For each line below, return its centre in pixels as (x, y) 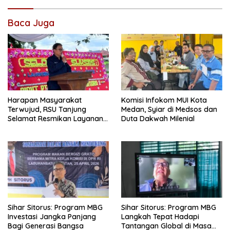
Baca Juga (31, 23)
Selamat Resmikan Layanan (55, 118)
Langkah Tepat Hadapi (160, 217)
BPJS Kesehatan (35, 128)
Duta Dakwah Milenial (158, 118)
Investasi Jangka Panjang (52, 217)
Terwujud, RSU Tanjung (47, 109)
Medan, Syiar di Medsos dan (169, 109)
